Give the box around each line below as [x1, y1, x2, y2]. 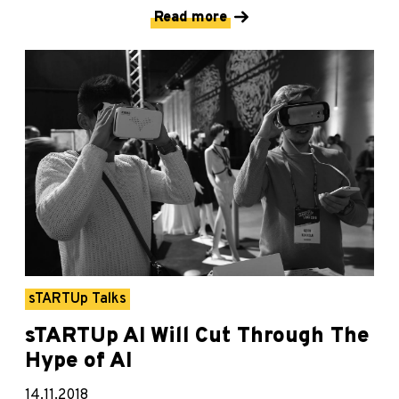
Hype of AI [25, 348, 132, 376]
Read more [154, 8, 227, 27]
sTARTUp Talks [28, 290, 126, 309]
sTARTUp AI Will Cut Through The [25, 323, 370, 351]
